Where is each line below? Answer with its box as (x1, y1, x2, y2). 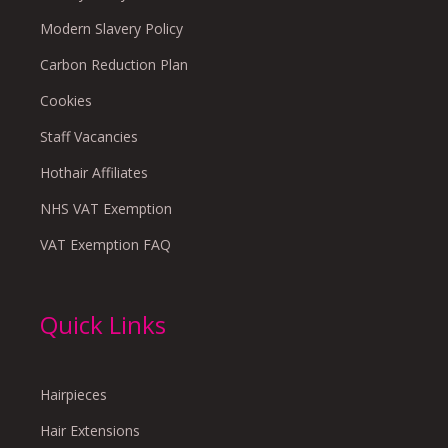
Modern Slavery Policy (40, 19, 183, 38)
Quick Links (40, 308, 166, 341)
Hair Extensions (40, 421, 140, 440)
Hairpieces (40, 385, 107, 404)
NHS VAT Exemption (40, 199, 172, 218)
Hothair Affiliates (40, 163, 148, 182)
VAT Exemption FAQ (40, 235, 171, 254)
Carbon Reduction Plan (40, 55, 188, 74)
